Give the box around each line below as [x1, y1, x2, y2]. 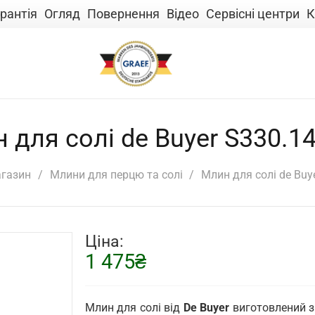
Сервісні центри [206, 6, 300, 21]
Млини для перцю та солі [49, 167, 183, 181]
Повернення [87, 6, 160, 21]
